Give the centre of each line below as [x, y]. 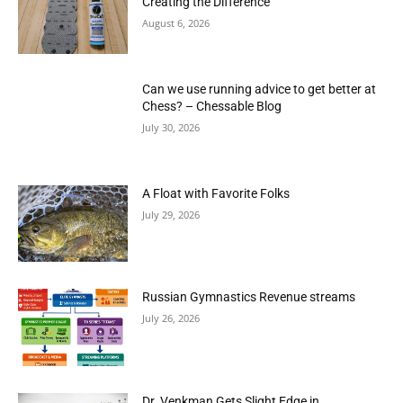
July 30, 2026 [171, 128]
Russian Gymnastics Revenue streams [249, 297]
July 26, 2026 [171, 318]
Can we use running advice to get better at [260, 90]
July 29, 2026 [171, 214]
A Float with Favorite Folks [216, 193]
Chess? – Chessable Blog [212, 107]
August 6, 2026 [176, 23]
